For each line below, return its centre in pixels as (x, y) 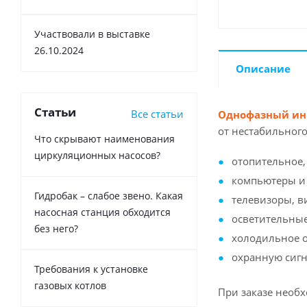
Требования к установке (91, 269)
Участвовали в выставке (92, 34)
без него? (56, 229)
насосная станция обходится (102, 212)
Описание (263, 69)
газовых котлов (70, 286)
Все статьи (157, 114)
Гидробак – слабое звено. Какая (109, 196)
